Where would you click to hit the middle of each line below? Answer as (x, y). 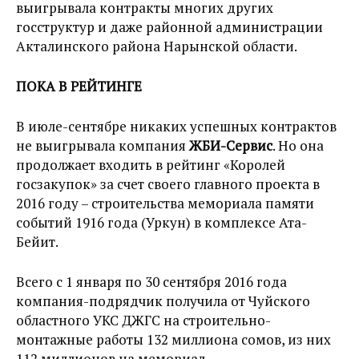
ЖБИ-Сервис (231, 146)
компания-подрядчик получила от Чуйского (163, 301)
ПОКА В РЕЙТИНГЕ (79, 87)
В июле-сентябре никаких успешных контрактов (176, 127)
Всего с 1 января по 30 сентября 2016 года (151, 282)
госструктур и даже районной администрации (169, 27)
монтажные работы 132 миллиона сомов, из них (173, 340)
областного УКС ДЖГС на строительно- (143, 321)
